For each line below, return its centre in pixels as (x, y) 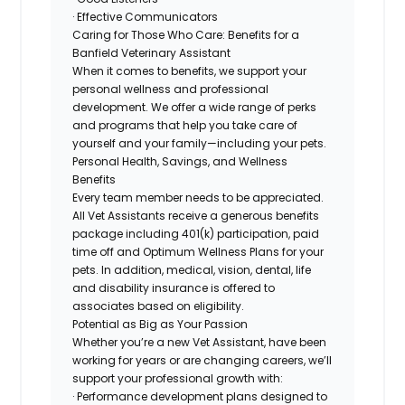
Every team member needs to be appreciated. (198, 197)
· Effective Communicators (146, 16)
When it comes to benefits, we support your (190, 71)
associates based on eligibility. (159, 306)
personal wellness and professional (171, 89)
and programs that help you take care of (185, 125)
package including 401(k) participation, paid (196, 233)
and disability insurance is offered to (174, 287)
